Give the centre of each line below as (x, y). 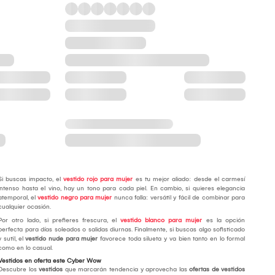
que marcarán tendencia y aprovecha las (126, 270)
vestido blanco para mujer (161, 221)
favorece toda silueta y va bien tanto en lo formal (172, 239)
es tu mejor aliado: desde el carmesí (189, 180)
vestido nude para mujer (62, 239)
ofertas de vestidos (217, 270)
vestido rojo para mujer (98, 180)
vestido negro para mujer (75, 198)
